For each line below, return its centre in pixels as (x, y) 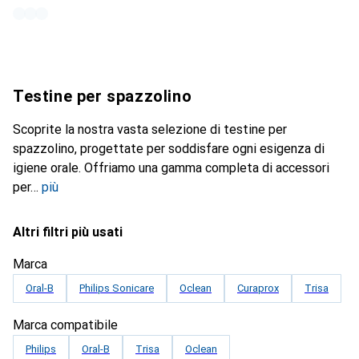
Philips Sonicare (117, 288)
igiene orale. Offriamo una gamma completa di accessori (171, 168)
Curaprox (258, 288)
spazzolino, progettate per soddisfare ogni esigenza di (169, 149)
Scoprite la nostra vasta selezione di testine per (150, 129)
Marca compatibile (65, 325)
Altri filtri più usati (68, 232)
